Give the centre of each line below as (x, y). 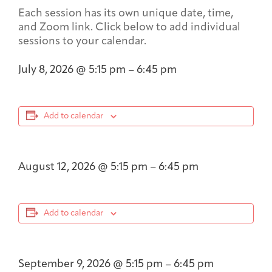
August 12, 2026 (58, 167)
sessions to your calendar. (82, 42)
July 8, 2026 (47, 70)
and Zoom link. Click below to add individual (129, 28)
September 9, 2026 (66, 264)
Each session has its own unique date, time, (126, 14)
